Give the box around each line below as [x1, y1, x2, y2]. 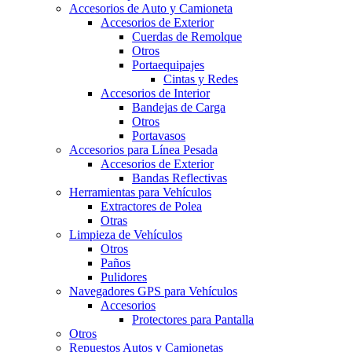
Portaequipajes [132, 58, 204, 72]
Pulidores [101, 270, 147, 284]
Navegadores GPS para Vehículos [69, 284, 237, 299]
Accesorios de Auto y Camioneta [69, 2, 233, 16]
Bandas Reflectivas [132, 171, 227, 185]
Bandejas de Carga [132, 101, 225, 115]
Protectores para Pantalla [132, 313, 254, 327]
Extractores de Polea [101, 200, 202, 214]
